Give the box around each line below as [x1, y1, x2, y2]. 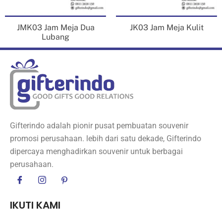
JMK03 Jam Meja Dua [16, 22, 95, 32]
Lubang [42, 32, 69, 42]
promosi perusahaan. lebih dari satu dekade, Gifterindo [10, 133, 201, 143]
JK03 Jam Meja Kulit [129, 22, 204, 32]
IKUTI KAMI [10, 198, 60, 212]
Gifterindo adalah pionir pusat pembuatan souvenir [10, 120, 188, 130]
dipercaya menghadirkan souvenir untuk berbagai [10, 146, 183, 156]
